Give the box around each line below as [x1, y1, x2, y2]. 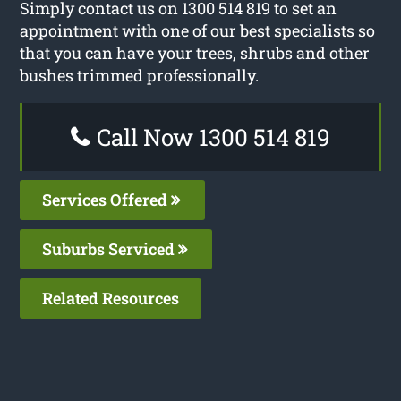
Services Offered [42, 188, 172, 210]
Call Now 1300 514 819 [91, 121, 330, 152]
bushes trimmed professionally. [20, 64, 260, 86]
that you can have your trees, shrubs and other [20, 41, 371, 64]
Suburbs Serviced [42, 237, 179, 260]
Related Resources [42, 286, 180, 309]
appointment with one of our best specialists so [20, 19, 376, 41]
